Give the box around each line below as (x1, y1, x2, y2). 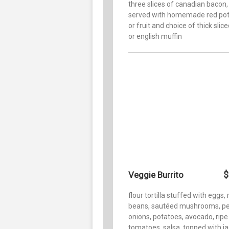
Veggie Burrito (128, 169, 184, 180)
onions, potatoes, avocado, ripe (128, 212, 228, 221)
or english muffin (128, 32, 182, 40)
